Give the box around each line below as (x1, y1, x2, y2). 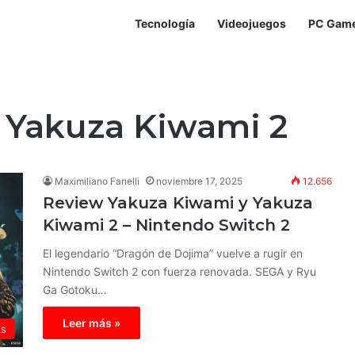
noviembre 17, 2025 (155, 175, 242, 187)
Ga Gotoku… (42, 283, 107, 296)
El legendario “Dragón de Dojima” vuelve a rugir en (42, 246, 303, 260)
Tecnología (134, 17, 195, 30)
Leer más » (62, 316, 120, 330)
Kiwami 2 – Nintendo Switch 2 (42, 216, 290, 235)
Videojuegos (216, 17, 286, 30)
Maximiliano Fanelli (54, 175, 139, 187)
